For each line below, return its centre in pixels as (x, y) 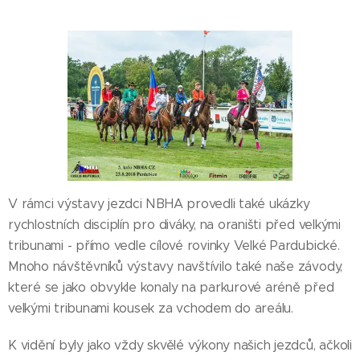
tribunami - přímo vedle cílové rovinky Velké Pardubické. (174, 245)
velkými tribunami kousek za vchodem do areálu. (151, 308)
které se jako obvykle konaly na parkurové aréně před (171, 287)
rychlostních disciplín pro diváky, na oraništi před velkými (174, 224)
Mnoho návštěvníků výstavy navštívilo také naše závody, (176, 266)
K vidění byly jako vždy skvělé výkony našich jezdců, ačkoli (180, 345)
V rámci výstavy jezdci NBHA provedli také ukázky (159, 203)
